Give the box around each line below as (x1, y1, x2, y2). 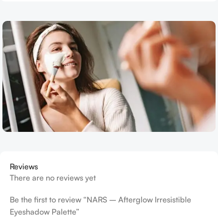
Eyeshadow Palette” (10, 206, 79, 217)
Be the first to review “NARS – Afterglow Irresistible (10, 194, 191, 204)
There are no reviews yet (10, 172, 96, 182)
